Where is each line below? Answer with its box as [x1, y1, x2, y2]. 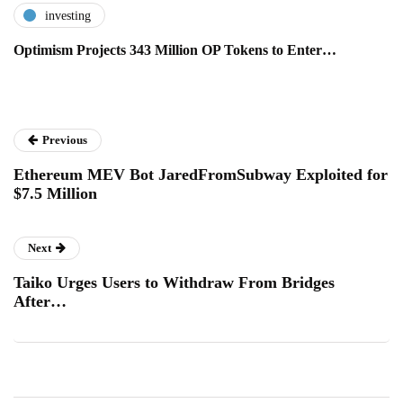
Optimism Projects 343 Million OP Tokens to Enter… [13, 42, 336, 58]
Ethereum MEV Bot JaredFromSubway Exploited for [13, 166, 388, 184]
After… [13, 292, 67, 311]
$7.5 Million [13, 184, 97, 203]
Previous [42, 133, 87, 148]
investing [45, 8, 91, 22]
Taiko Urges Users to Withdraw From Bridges [13, 273, 335, 292]
